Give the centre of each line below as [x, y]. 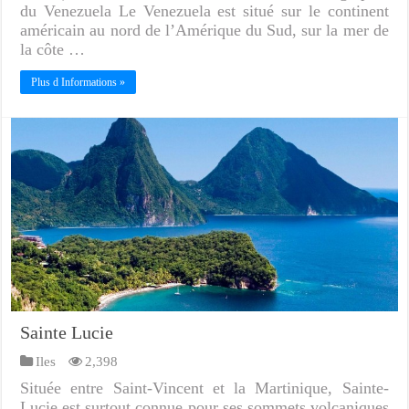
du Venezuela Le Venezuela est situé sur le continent [204, 11]
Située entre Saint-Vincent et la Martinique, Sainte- [204, 388]
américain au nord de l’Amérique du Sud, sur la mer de [204, 31]
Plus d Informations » [79, 83]
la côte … [53, 50]
